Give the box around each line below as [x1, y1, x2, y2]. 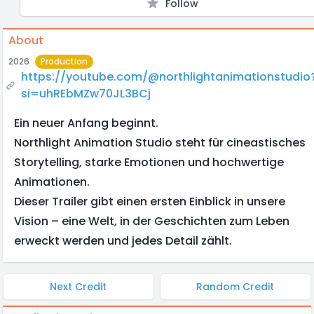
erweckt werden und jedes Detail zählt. [14, 233, 232, 249]
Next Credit [50, 280, 107, 294]
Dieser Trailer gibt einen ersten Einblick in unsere [14, 193, 285, 210]
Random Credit [196, 280, 275, 294]
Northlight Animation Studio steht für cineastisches [14, 135, 306, 151]
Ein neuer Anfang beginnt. [14, 115, 158, 131]
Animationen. [14, 174, 90, 190]
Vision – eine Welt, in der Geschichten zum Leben [14, 213, 289, 229]
